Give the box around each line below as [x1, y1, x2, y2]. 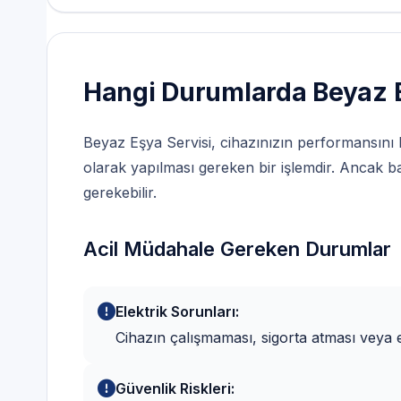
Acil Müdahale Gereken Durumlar [83, 233, 391, 257]
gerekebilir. [83, 179, 157, 198]
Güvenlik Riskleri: [115, 375, 235, 394]
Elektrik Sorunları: [115, 298, 239, 317]
